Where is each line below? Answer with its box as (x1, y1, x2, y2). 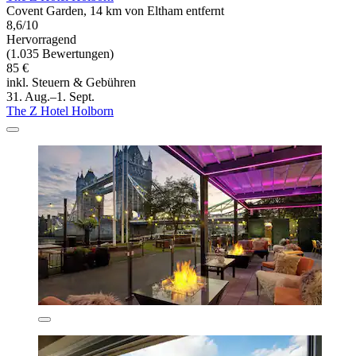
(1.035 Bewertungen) (6, 47, 114, 61)
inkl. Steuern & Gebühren (6, 75, 136, 90)
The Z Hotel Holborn (6, 104, 114, 118)
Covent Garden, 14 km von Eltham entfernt (6, 4, 224, 18)
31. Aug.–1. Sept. (6, 90, 95, 104)
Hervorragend (6, 33, 76, 47)
